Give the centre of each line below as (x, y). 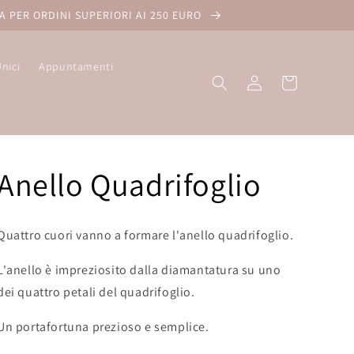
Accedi (254, 82)
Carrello (288, 82)
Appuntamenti (76, 66)
